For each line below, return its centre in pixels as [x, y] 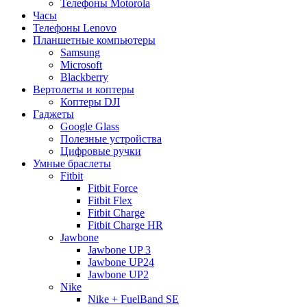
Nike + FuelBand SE [133, 299]
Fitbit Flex [110, 200]
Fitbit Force [113, 188]
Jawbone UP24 [121, 262]
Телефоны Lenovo [75, 27]
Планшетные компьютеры [94, 40]
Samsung [80, 52]
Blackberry [84, 77]
